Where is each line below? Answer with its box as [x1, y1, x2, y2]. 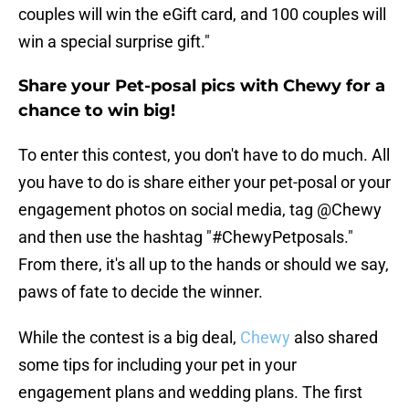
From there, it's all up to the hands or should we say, [18, 255, 389, 275]
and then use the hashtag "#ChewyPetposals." [18, 227, 353, 247]
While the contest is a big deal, [18, 328, 240, 348]
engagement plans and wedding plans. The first [18, 383, 362, 403]
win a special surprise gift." [18, 32, 210, 52]
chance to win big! [18, 100, 175, 121]
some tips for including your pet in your [18, 355, 297, 375]
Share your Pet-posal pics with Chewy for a [18, 76, 385, 97]
